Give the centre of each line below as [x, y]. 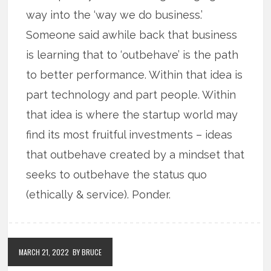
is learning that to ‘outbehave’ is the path [132, 55]
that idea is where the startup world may [132, 115]
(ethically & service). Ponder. [99, 195]
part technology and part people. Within [131, 95]
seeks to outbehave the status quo [117, 175]
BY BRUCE [87, 252]
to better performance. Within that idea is [135, 75]
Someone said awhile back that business [132, 35]
